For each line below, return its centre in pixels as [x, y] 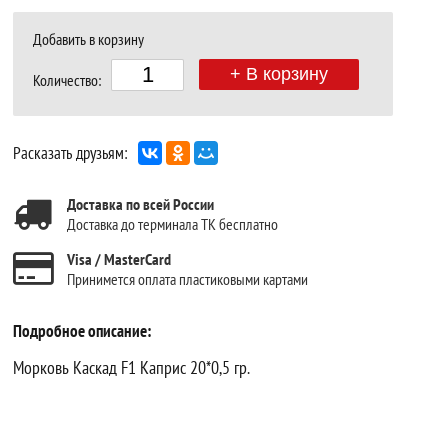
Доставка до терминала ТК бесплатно [173, 223]
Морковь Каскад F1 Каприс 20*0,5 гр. [132, 367]
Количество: [67, 79]
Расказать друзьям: [71, 152]
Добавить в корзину [89, 38]
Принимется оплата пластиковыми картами [188, 278]
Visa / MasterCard [119, 258]
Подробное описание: [82, 330]
